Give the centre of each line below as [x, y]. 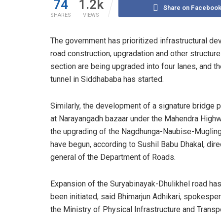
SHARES [61, 15]
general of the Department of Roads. [113, 157]
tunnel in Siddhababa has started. [107, 79]
